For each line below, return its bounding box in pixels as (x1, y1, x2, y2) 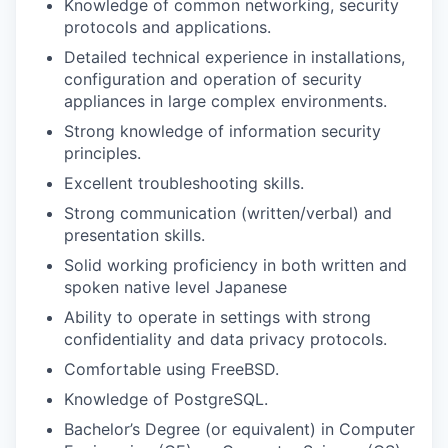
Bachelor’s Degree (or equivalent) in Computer (64, 419, 415, 439)
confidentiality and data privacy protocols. (64, 329, 387, 349)
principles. (64, 143, 141, 163)
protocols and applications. (64, 17, 271, 37)
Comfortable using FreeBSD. (64, 359, 279, 379)
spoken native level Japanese (64, 277, 287, 297)
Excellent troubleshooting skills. (64, 173, 304, 193)
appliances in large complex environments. (64, 91, 387, 111)
